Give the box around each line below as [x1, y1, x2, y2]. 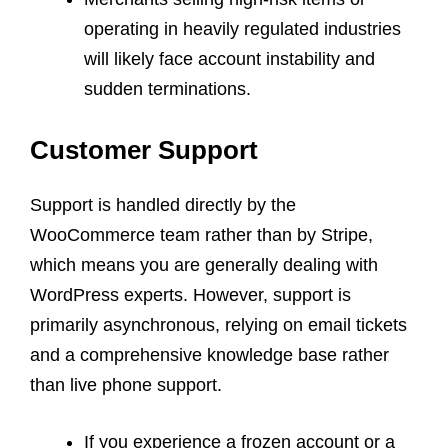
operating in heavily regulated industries [84, 18, 401, 39]
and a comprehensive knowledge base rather [30, 344, 389, 365]
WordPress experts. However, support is [30, 284, 351, 305]
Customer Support [30, 134, 258, 165]
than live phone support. [30, 374, 222, 395]
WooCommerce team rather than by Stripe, [30, 224, 373, 245]
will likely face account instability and [84, 48, 375, 69]
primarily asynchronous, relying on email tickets [30, 314, 407, 335]
